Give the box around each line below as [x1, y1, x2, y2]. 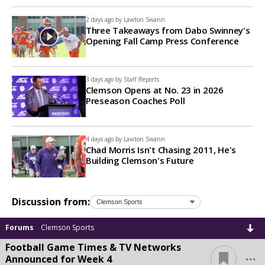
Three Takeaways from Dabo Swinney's [86, 24, 250, 36]
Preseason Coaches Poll [86, 94, 185, 106]
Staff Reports [124, 75, 159, 83]
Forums [5, 222, 34, 232]
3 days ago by [86, 75, 122, 83]
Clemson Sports [41, 222, 94, 232]
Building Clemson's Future [86, 154, 194, 167]
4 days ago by [86, 135, 122, 144]
